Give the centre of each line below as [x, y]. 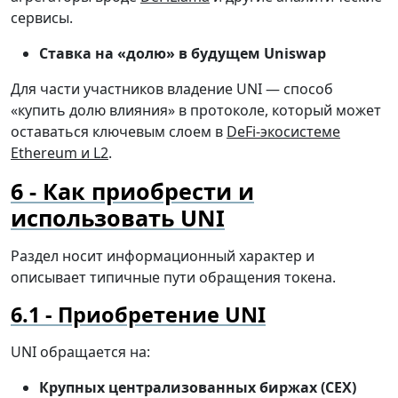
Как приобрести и [148, 191]
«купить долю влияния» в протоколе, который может [196, 111]
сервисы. [42, 18]
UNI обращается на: [80, 352]
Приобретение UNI [162, 315]
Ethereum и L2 [60, 153]
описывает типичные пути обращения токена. [173, 278]
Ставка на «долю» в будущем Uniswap [183, 54]
